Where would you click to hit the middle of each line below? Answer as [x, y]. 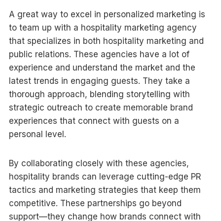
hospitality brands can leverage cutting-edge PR [105, 176]
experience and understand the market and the [102, 67]
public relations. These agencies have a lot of [99, 54]
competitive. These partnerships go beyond [95, 203]
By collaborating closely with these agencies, [99, 163]
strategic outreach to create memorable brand [101, 107]
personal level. [37, 134]
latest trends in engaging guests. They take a [99, 81]
